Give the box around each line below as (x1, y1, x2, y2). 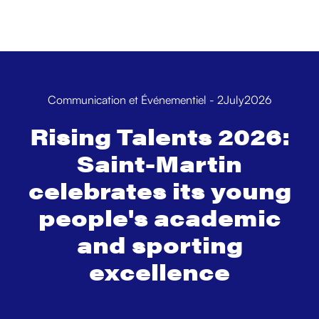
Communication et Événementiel (47, 93, 206, 107)
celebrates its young (28, 174, 291, 206)
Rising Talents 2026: (29, 120, 290, 152)
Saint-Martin (77, 147, 242, 179)
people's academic (38, 201, 281, 233)
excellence (89, 255, 230, 287)
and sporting (76, 228, 243, 260)
